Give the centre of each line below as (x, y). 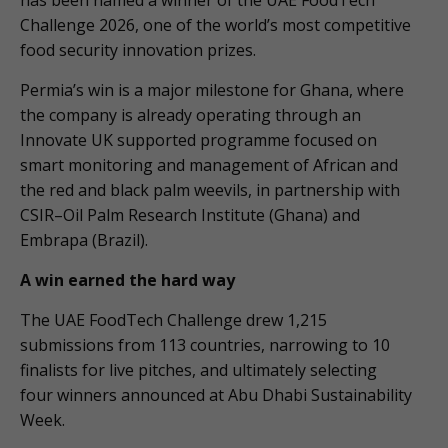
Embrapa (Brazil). (84, 240)
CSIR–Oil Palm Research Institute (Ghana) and (190, 215)
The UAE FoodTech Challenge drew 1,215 (173, 320)
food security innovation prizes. (138, 50)
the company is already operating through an (190, 115)
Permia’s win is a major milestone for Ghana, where (212, 90)
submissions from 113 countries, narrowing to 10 (205, 345)
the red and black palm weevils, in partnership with (210, 190)
